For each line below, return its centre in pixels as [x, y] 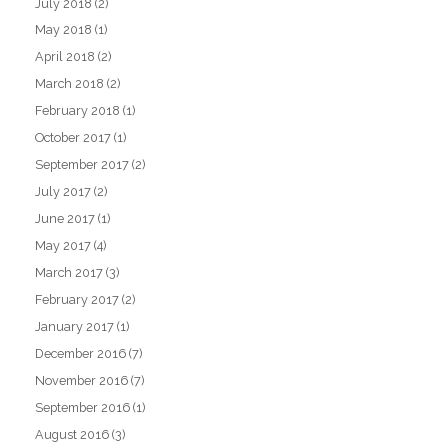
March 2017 [69, 272]
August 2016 [72, 434]
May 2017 [63, 245]
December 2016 [81, 353]
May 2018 [64, 30]
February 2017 [77, 299]
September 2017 [82, 165]
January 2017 [75, 326]
